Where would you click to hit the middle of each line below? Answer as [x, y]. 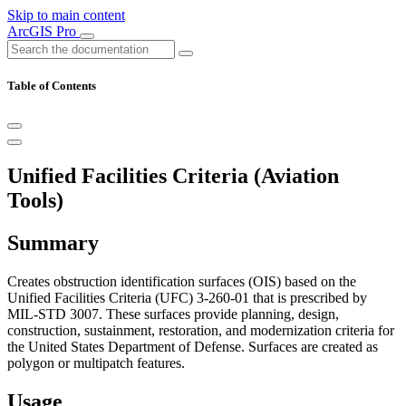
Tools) [35, 201]
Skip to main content [66, 15]
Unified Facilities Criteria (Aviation [173, 176]
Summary [53, 243]
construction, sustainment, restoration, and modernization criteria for [201, 331]
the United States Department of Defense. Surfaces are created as [193, 347]
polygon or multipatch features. [96, 363]
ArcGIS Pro [43, 31]
